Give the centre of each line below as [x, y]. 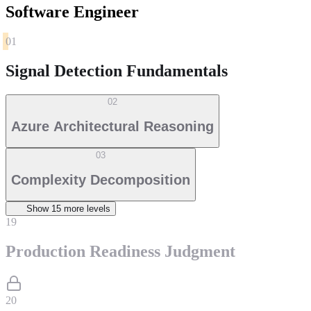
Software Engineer [72, 12]
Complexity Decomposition [101, 179]
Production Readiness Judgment [120, 252]
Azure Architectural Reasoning [112, 126]
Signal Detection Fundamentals [117, 71]
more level [83, 209]
